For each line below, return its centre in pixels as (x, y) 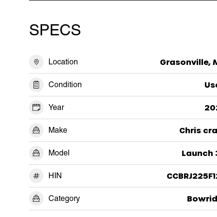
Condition (65, 84)
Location (63, 62)
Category (64, 198)
